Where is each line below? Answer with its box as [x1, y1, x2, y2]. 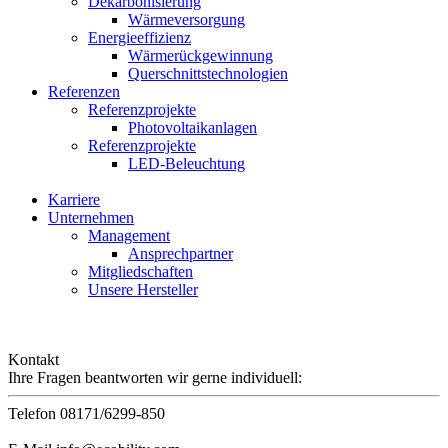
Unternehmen [48, 209, 134, 226]
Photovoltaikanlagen [128, 119, 257, 136]
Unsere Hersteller [88, 281, 198, 298]
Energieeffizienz [88, 29, 191, 46]
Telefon [8, 405, 56, 422]
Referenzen [48, 83, 120, 100]
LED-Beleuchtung [128, 155, 245, 172]
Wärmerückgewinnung [128, 47, 273, 64]
